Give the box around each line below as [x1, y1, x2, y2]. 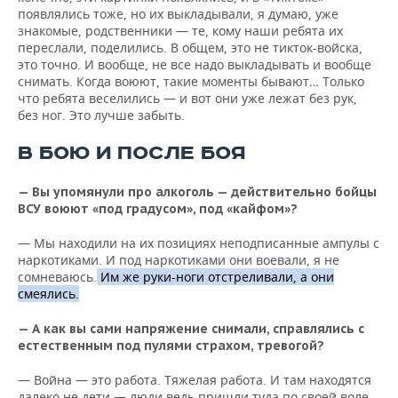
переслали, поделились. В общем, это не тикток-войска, [18, 39, 362, 56]
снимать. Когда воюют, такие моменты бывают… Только [18, 73, 364, 90]
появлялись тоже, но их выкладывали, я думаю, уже [18, 5, 338, 22]
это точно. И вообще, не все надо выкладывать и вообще [18, 56, 371, 73]
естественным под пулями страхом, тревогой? [18, 338, 324, 354]
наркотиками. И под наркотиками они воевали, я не [18, 251, 339, 268]
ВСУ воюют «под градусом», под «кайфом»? [18, 201, 298, 217]
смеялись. [18, 285, 79, 302]
